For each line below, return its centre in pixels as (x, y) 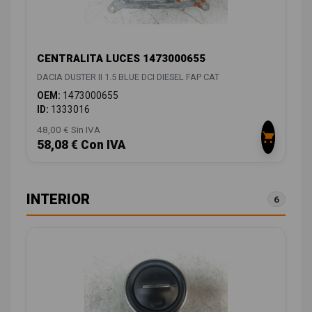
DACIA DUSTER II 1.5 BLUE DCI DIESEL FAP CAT (128, 77)
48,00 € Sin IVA (69, 129)
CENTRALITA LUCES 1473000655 (121, 58)
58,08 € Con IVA (81, 145)
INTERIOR (58, 199)
